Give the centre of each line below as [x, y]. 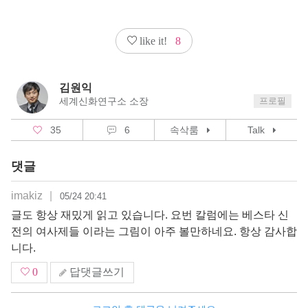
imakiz [28, 196]
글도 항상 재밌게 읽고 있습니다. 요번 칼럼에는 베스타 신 [150, 215]
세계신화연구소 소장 [104, 101]
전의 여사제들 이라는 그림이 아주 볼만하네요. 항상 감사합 [154, 232]
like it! [153, 41]
